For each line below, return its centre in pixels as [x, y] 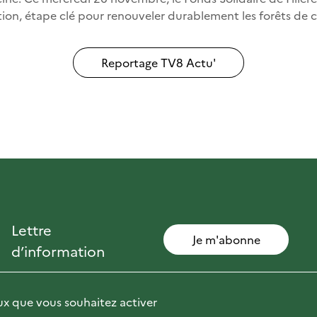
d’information [58, 250]
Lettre [31, 229]
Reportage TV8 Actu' [158, 62]
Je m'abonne [226, 240]
